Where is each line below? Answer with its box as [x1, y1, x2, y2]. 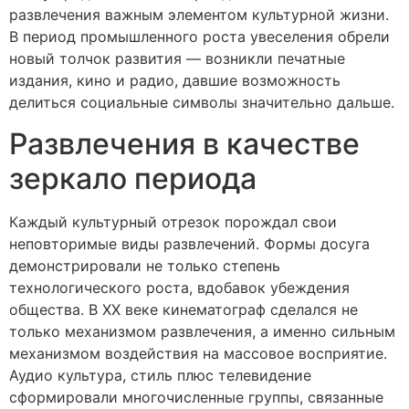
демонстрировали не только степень [9, 256, 280, 275]
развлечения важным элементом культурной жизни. [9, 5, 389, 25]
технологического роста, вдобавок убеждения [9, 278, 350, 297]
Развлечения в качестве [9, 125, 360, 162]
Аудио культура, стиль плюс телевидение [9, 365, 311, 384]
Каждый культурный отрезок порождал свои [9, 212, 337, 231]
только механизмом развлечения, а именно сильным [9, 321, 395, 341]
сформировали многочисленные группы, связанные [9, 387, 383, 406]
